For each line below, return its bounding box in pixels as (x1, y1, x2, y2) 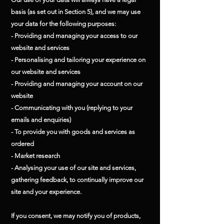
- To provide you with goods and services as (11, 128, 135, 135)
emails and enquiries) (11, 116, 71, 123)
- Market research (11, 152, 60, 159)
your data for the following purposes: (11, 20, 116, 27)
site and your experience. (11, 188, 81, 195)
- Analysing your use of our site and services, (11, 164, 136, 171)
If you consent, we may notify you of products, (11, 212, 140, 219)
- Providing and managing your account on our (11, 80, 142, 87)
